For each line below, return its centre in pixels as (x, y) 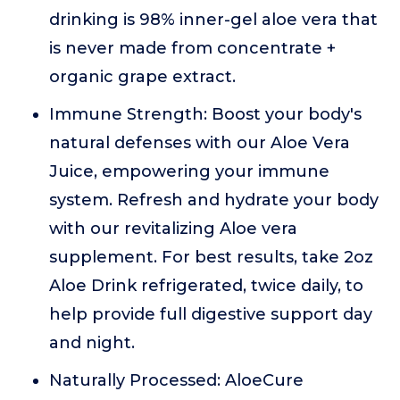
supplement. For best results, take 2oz (211, 257)
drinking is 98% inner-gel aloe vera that (213, 20)
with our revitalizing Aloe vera (173, 229)
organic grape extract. (142, 77)
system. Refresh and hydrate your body (214, 200)
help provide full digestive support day (211, 314)
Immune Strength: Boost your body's (205, 114)
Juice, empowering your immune (189, 171)
